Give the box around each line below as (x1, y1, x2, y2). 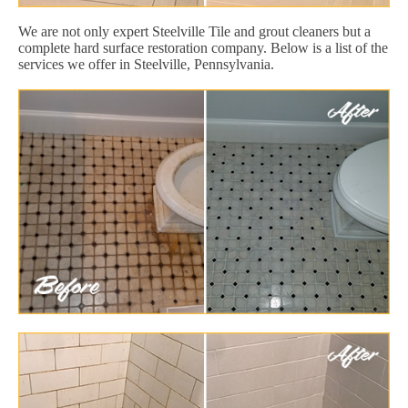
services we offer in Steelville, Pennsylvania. (18, 56, 274, 72)
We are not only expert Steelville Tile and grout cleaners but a (18, 23, 371, 39)
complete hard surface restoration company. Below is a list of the (18, 39, 388, 56)
